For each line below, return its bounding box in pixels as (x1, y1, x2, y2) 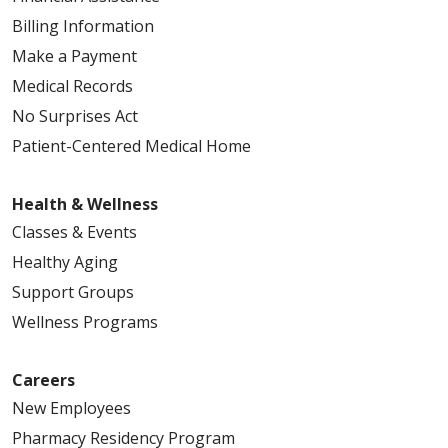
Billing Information (12, 15, 154, 38)
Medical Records (12, 75, 133, 98)
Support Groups (12, 281, 134, 304)
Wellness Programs (12, 311, 158, 334)
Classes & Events (12, 221, 137, 244)
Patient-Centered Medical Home (12, 135, 251, 158)
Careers (12, 369, 75, 392)
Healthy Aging (12, 251, 118, 274)
